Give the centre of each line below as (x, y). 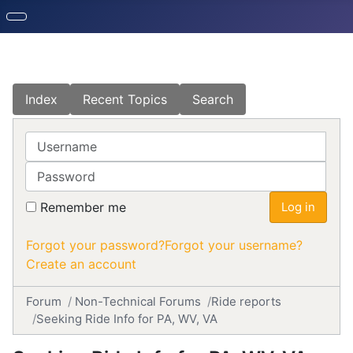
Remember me (83, 207)
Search (213, 99)
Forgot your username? (234, 245)
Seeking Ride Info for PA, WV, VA (127, 319)
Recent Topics (125, 99)
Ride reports (246, 301)
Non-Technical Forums (138, 301)
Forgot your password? (95, 245)
